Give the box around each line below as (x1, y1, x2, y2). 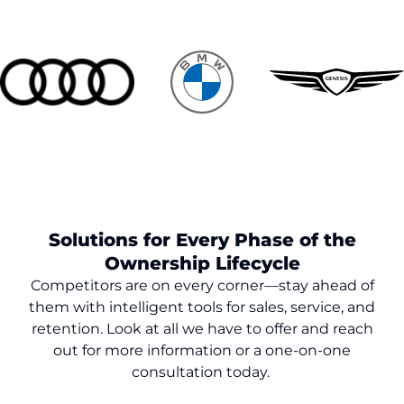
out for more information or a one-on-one (53, 341, 351, 359)
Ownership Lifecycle (104, 252, 300, 274)
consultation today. (131, 363, 273, 381)
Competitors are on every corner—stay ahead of (30, 276, 374, 294)
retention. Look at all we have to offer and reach (31, 319, 373, 337)
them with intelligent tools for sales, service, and (29, 298, 375, 316)
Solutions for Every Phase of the (48, 228, 356, 251)
